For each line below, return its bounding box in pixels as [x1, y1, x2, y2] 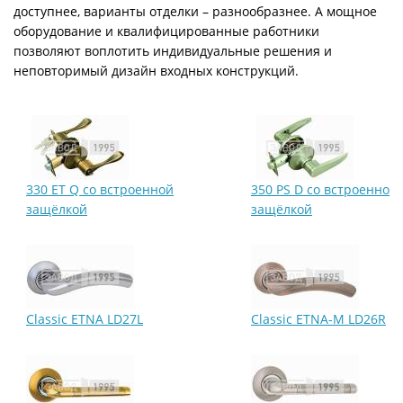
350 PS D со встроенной [251, 181, 398, 198]
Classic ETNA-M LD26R [251, 310, 386, 327]
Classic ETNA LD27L [26, 310, 143, 327]
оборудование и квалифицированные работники [13, 22, 319, 40]
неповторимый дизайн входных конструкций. [13, 62, 299, 79]
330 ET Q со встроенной [26, 181, 174, 198]
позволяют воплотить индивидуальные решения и [13, 42, 332, 59]
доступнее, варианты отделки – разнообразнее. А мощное [13, 3, 377, 20]
